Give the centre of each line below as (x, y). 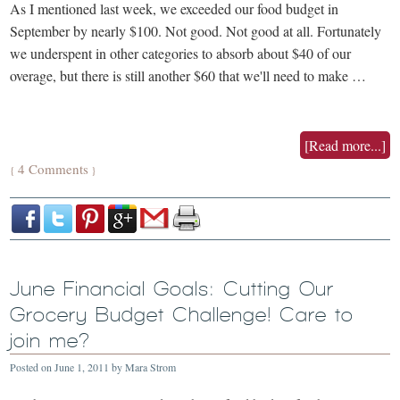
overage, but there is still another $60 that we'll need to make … (188, 75)
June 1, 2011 (82, 367)
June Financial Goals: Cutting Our (172, 288)
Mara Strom (151, 367)
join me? (50, 340)
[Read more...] (345, 145)
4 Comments (54, 168)
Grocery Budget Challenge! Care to (182, 314)
